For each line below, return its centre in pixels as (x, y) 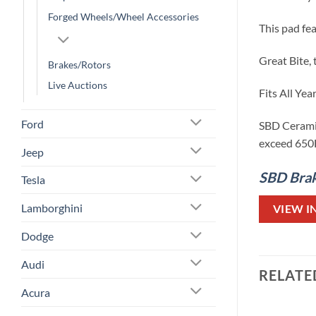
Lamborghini (52, 208)
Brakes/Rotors (79, 64)
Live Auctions (78, 85)
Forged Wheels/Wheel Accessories (123, 17)
